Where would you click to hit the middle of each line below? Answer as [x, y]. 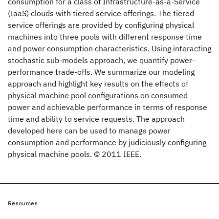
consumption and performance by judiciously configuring [107, 142]
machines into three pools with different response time [105, 37]
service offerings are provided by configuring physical [101, 25]
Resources [23, 203]
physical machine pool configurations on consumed [98, 95]
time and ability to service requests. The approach [96, 119]
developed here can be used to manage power [89, 131]
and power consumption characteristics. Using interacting [109, 48]
